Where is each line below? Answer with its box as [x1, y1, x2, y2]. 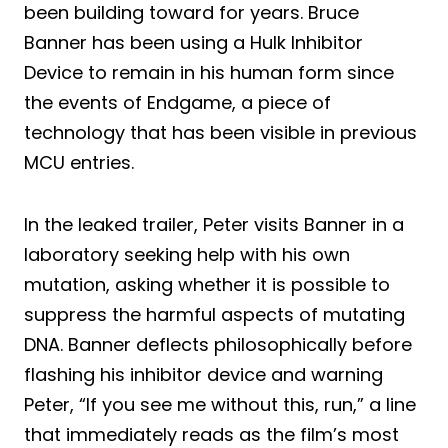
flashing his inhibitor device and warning [24, 361, 383, 387]
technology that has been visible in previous [24, 119, 417, 145]
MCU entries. [24, 149, 134, 175]
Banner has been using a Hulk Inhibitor [24, 29, 363, 55]
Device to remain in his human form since [24, 59, 394, 85]
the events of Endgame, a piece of [24, 89, 331, 115]
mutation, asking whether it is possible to [24, 271, 390, 297]
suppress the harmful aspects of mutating [24, 301, 405, 327]
